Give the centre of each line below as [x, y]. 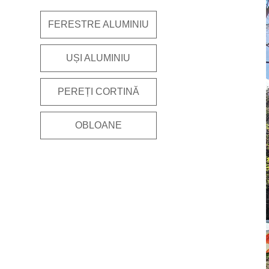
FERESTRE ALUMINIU [98, 25]
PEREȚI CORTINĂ [98, 92]
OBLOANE [98, 125]
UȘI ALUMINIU [98, 58]
